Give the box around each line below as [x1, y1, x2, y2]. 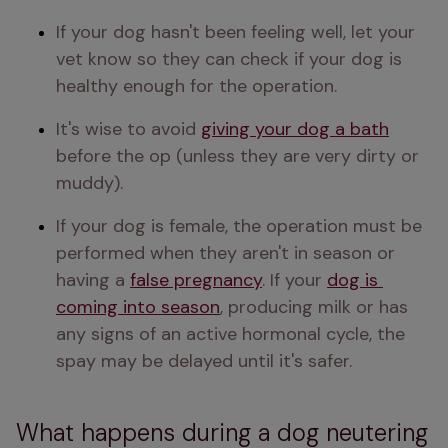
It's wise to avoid [56, 117, 201, 141]
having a [56, 268, 130, 292]
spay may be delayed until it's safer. [56, 349, 352, 373]
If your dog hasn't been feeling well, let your [56, 20, 415, 44]
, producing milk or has [220, 295, 408, 319]
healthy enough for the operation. [56, 74, 337, 98]
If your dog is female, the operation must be [56, 214, 422, 238]
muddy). [56, 171, 123, 195]
